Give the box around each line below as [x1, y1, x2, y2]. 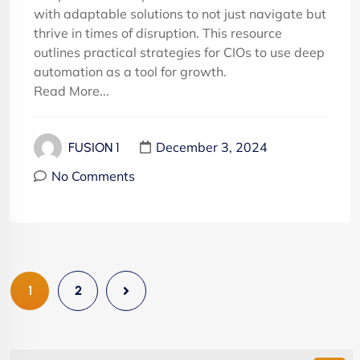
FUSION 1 [68, 139, 120, 155]
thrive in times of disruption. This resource [34, 24, 282, 41]
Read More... [34, 82, 109, 99]
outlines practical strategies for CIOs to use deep [34, 43, 325, 60]
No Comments [51, 167, 135, 184]
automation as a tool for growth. [34, 63, 227, 80]
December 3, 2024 [156, 139, 268, 156]
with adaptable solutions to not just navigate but [34, 5, 326, 22]
